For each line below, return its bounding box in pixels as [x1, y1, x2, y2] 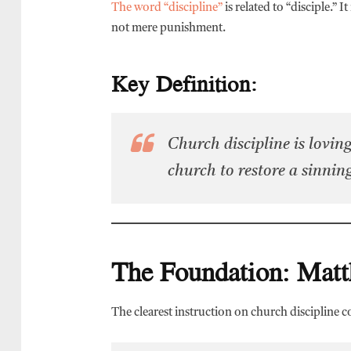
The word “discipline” [111, 2, 223, 15]
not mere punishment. [111, 23, 226, 35]
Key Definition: [111, 67, 257, 100]
